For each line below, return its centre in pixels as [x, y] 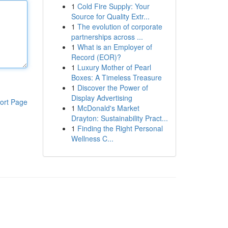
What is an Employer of [115, 47]
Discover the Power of [112, 88]
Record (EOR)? [96, 57]
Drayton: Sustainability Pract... [119, 118]
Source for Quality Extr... [110, 16]
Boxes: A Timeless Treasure [116, 77]
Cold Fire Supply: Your [113, 6]
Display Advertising [102, 98]
